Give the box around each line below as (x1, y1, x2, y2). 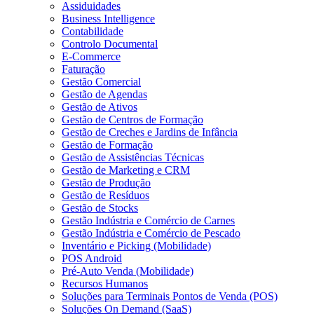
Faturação (62, 62, 105, 75)
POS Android (62, 252, 122, 264)
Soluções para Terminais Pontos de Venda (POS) (62, 289, 278, 302)
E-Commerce (62, 50, 121, 62)
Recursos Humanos (62, 277, 148, 289)
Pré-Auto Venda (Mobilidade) (62, 264, 193, 277)
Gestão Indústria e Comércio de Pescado (62, 226, 240, 239)
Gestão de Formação (62, 138, 153, 151)
